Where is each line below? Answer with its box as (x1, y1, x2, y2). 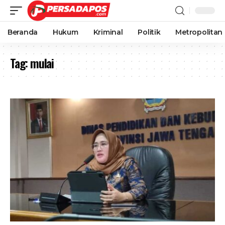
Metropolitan (175, 28, 223, 37)
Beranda (8, 28, 38, 37)
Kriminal (93, 28, 123, 37)
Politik (138, 28, 161, 37)
